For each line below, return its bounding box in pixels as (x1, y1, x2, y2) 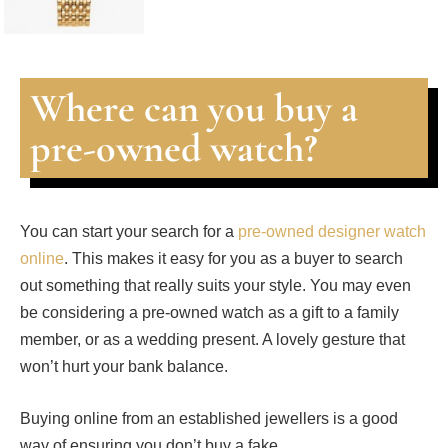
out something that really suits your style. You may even (20, 277, 411, 295)
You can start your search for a (20, 223, 238, 241)
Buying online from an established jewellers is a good (20, 409, 398, 427)
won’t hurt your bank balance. (20, 358, 228, 376)
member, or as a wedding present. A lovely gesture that (20, 331, 405, 349)
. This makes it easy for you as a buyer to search (64, 250, 403, 268)
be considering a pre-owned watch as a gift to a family (20, 304, 399, 322)
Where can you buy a (30, 84, 358, 133)
